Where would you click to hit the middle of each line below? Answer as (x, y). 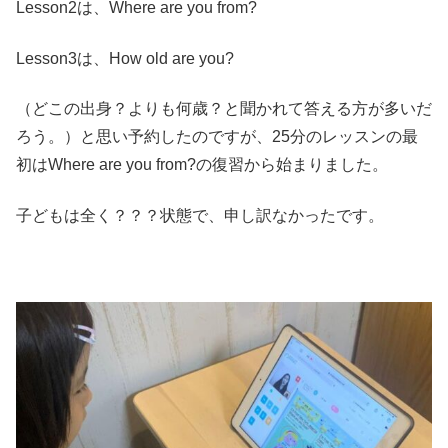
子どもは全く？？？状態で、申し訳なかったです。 (200, 215)
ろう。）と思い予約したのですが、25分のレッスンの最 (217, 137)
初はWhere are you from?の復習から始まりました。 (202, 165)
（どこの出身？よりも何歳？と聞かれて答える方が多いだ (224, 109)
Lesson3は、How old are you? (125, 58)
